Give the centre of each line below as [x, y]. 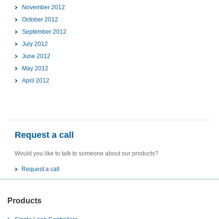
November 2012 [44, 8]
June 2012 [36, 56]
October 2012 [40, 20]
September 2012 [44, 32]
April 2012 [36, 81]
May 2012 [35, 69]
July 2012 [35, 44]
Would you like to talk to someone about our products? [87, 154]
